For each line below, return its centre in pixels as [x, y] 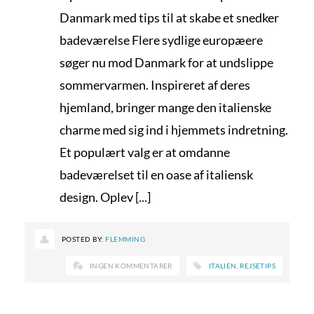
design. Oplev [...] [105, 197]
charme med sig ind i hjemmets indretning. [174, 130]
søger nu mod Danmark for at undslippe [166, 62]
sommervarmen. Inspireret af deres [155, 85]
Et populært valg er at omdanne [145, 152]
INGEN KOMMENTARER [131, 266]
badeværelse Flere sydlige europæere [161, 40]
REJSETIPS [258, 266]
